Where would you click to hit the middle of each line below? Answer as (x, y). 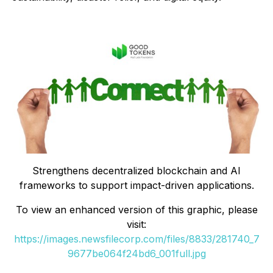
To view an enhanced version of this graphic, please (136, 210)
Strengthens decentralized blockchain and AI (136, 171)
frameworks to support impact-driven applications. (136, 186)
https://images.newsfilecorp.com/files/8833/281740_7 (136, 239)
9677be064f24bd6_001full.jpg (136, 254)
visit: (136, 225)
